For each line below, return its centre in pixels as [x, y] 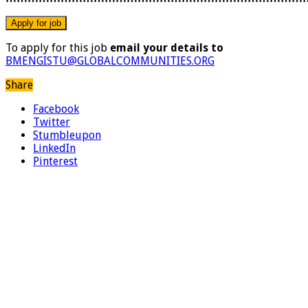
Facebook [56, 109]
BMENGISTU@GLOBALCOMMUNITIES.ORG [110, 60]
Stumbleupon [67, 135]
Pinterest [55, 161]
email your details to [167, 47]
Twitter [52, 122]
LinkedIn [54, 148]
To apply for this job [58, 47]
